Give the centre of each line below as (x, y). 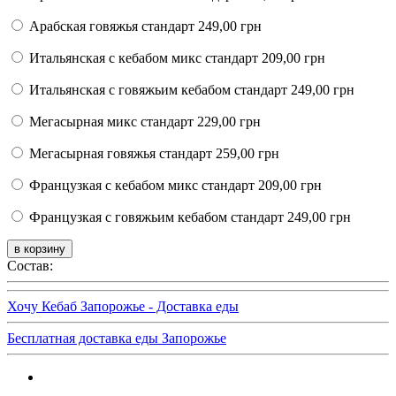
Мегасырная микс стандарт (111, 122)
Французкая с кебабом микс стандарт (142, 186)
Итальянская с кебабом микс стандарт (144, 58)
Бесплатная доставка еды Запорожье (117, 339)
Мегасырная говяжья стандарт (121, 154)
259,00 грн (246, 154)
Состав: (30, 266)
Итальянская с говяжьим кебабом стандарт (158, 90)
